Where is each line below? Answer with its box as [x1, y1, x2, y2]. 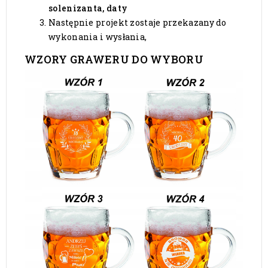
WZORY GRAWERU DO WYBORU [25, 52, 203, 67]
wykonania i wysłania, [48, 31, 147, 43]
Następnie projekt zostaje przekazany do [48, 17, 227, 29]
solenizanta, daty [48, 2, 128, 14]
